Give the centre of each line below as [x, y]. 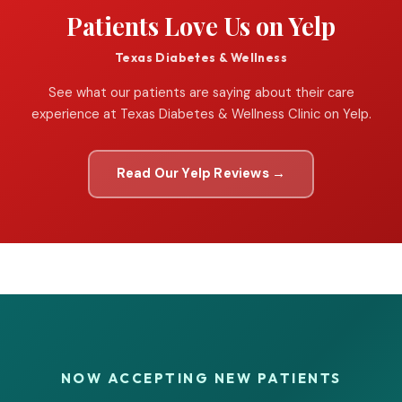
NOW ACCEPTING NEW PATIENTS [201, 378]
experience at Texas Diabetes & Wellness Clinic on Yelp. [201, 114]
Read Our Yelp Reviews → [201, 173]
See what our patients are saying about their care [201, 92]
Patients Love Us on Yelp [201, 26]
